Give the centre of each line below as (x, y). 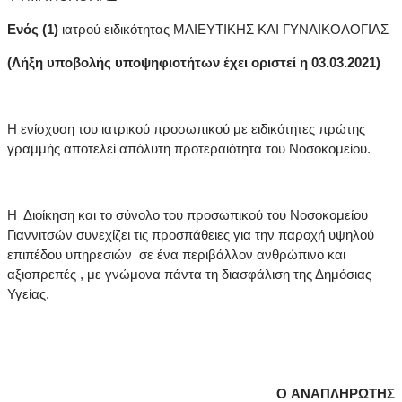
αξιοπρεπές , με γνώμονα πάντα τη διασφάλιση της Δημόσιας (189, 275)
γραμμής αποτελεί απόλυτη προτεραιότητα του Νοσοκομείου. (189, 149)
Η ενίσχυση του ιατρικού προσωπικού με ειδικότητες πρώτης (186, 129)
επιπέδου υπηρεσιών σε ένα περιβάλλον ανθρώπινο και (176, 255)
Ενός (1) (33, 30)
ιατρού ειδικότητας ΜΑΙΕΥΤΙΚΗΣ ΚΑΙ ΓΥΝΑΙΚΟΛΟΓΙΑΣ (223, 30)
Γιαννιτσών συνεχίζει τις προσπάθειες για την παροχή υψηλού (191, 235)
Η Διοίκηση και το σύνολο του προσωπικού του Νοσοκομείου (188, 215)
